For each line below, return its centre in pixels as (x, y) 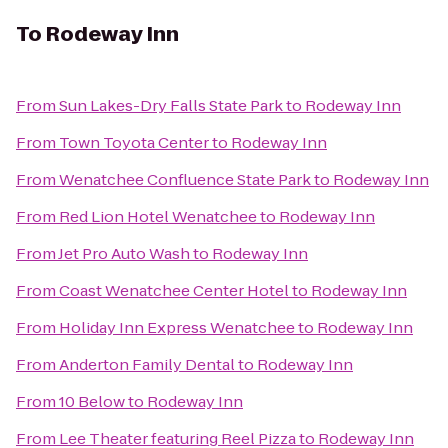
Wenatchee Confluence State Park (185, 179)
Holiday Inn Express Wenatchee (177, 327)
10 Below (92, 401)
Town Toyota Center (134, 142)
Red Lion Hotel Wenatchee (158, 216)
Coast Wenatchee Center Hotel (174, 290)
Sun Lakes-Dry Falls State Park (171, 105)
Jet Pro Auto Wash (124, 253)
